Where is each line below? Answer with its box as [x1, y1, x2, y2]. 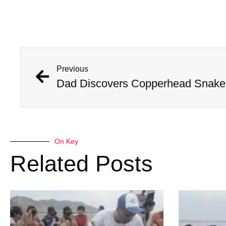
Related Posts [10, 151, 153, 177]
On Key [54, 137, 78, 146]
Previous [56, 65, 88, 74]
